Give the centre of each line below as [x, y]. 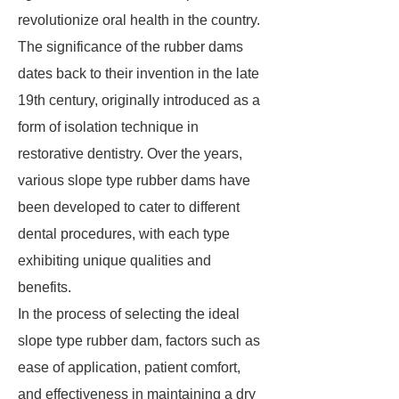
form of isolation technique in [108, 127]
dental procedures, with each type [124, 234]
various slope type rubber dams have [134, 180]
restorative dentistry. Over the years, [130, 154]
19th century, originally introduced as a [139, 100]
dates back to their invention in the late [138, 73]
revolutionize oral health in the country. [139, 20]
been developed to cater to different [129, 207]
